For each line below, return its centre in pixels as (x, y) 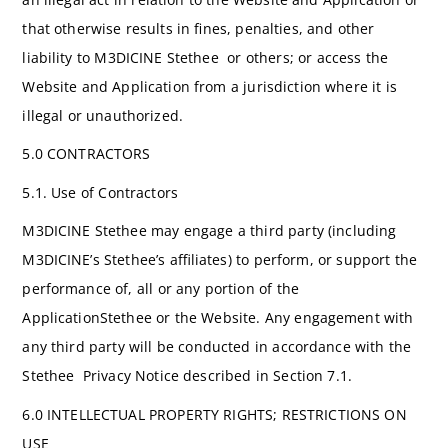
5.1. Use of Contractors (100, 192)
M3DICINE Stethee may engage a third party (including (209, 231)
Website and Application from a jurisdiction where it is (209, 86)
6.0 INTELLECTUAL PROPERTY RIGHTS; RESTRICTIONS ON (214, 414)
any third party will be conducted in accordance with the (217, 347)
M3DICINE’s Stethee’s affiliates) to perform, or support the (220, 260)
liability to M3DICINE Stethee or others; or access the (205, 57)
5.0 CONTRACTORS (86, 154)
